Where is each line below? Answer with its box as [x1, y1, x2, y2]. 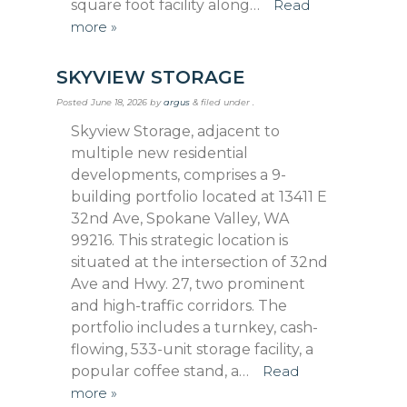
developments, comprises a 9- [71, 165, 287, 184]
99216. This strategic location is [71, 231, 289, 249]
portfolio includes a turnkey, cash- [71, 318, 319, 336]
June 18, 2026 [91, 97, 148, 108]
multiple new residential [71, 144, 249, 162]
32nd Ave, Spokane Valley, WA [71, 209, 290, 227]
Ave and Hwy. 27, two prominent [71, 274, 306, 293]
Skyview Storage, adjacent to [71, 122, 281, 140]
